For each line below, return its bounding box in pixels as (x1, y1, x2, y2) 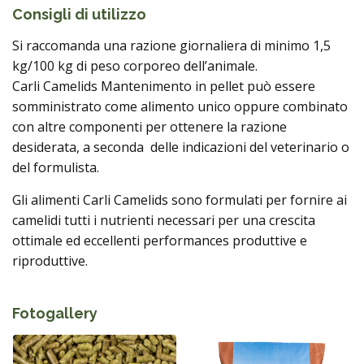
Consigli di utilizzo (12, 6, 146, 23)
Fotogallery (12, 305, 97, 322)
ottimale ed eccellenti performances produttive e (12, 232, 307, 249)
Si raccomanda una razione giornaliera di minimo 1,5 (12, 37, 331, 54)
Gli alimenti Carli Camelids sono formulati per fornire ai (12, 191, 347, 209)
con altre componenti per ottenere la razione (12, 118, 287, 136)
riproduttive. (12, 252, 88, 270)
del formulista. (12, 158, 99, 176)
